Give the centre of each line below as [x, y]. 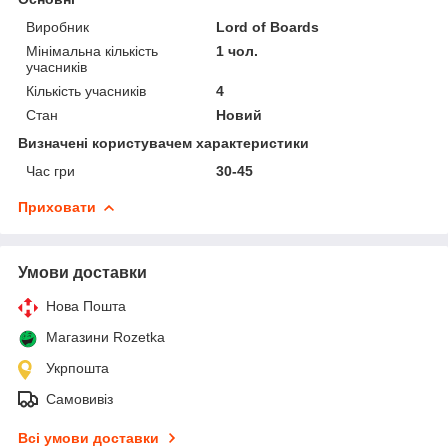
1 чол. [237, 50]
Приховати [57, 206]
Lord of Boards [268, 26]
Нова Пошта [86, 305]
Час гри [50, 170]
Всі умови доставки [88, 437]
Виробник [57, 26]
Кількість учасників [86, 90]
